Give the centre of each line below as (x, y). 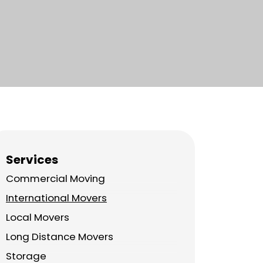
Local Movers (38, 217)
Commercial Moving (55, 178)
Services (32, 159)
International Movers (56, 198)
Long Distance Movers (60, 236)
